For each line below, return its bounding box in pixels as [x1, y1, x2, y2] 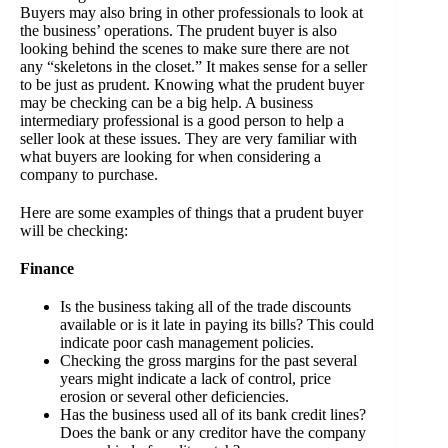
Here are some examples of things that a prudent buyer [20, 204, 363, 222]
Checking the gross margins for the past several [60, 352, 357, 370]
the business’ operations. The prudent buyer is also [20, 22, 337, 40]
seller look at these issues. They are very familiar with [20, 130, 357, 148]
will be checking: [20, 222, 128, 240]
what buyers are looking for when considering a [20, 148, 321, 166]
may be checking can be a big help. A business [20, 94, 313, 112]
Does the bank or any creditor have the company [60, 424, 366, 442]
